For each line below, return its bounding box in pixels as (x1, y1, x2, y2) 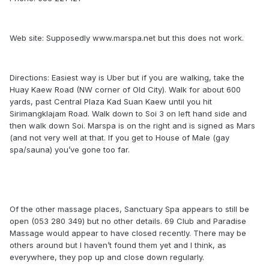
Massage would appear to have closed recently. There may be (10, 228, 246, 238)
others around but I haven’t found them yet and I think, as (10, 240, 226, 250)
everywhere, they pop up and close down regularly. (10, 252, 204, 262)
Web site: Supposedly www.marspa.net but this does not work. (10, 33, 244, 43)
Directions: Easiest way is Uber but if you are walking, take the (10, 73, 244, 82)
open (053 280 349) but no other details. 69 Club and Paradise (10, 216, 246, 226)
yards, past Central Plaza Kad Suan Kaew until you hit (10, 97, 212, 106)
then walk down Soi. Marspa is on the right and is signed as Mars (10, 121, 255, 130)
